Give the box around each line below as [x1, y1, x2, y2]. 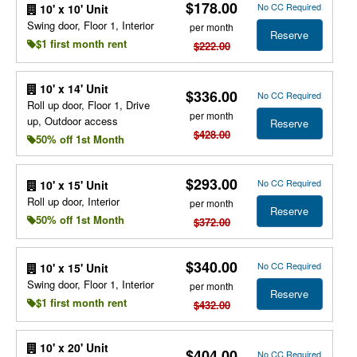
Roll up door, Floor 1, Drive [26, 97, 150, 112]
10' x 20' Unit [36, 339, 108, 355]
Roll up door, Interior [26, 193, 120, 209]
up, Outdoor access [26, 113, 118, 128]
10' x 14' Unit [36, 80, 108, 96]
